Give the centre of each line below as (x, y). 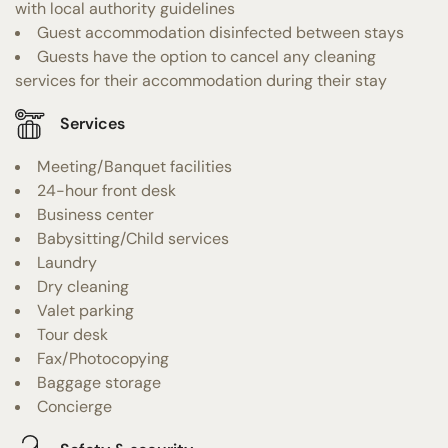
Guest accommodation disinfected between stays (220, 32)
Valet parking (85, 310)
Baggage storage (99, 382)
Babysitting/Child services (133, 238)
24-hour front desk (106, 190)
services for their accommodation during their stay (201, 80)
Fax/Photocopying (103, 358)
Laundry (67, 262)
